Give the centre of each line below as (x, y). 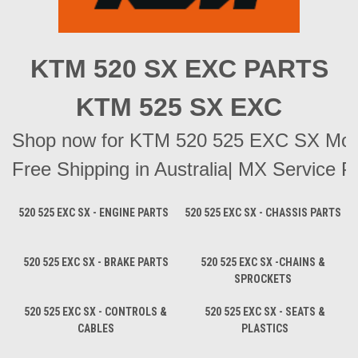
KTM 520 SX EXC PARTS (179, 68)
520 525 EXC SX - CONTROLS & (95, 311)
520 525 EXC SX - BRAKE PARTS (95, 262)
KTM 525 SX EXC (179, 107)
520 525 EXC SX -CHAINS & (263, 262)
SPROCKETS (263, 278)
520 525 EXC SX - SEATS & (265, 311)
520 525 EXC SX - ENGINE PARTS (93, 212)
